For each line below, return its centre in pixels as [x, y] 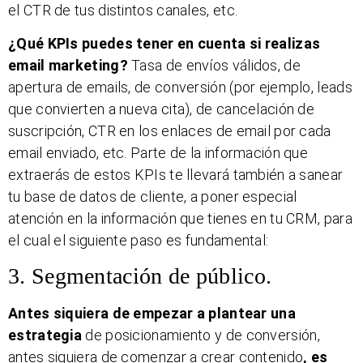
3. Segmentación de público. [140, 276]
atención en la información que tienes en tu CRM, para [180, 219]
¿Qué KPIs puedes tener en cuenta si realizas [164, 44]
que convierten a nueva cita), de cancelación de [162, 109]
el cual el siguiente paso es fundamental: [139, 241]
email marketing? [70, 66]
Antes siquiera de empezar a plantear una [152, 314]
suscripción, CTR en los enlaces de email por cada [170, 131]
